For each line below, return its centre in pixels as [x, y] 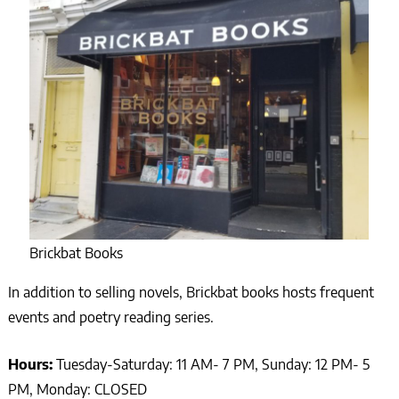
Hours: [32, 364]
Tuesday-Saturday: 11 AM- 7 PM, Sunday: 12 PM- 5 [212, 364]
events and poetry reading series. [110, 317]
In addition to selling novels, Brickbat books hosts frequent [191, 292]
